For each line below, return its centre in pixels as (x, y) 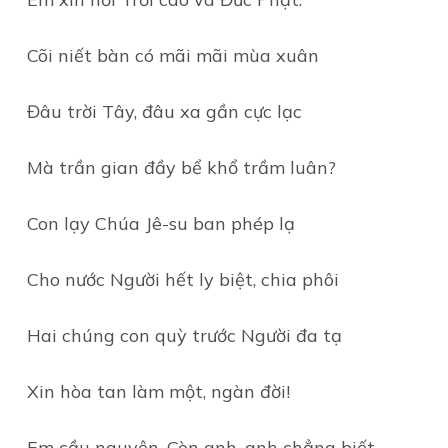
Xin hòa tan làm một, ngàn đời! (158, 391)
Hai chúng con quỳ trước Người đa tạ (184, 335)
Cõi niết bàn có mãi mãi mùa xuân (172, 55)
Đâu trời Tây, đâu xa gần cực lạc (164, 111)
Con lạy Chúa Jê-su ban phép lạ (160, 223)
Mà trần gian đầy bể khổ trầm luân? (181, 167)
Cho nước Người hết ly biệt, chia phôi (182, 279)
